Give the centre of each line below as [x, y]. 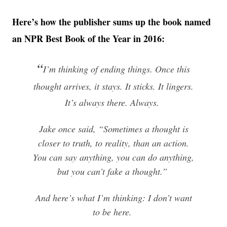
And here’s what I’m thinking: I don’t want [113, 197]
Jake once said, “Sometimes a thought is [113, 128]
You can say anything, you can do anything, [113, 157]
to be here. [112, 212]
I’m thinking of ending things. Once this [117, 69]
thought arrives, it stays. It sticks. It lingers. [113, 86]
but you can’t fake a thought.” [112, 171]
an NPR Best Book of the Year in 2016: [88, 38]
